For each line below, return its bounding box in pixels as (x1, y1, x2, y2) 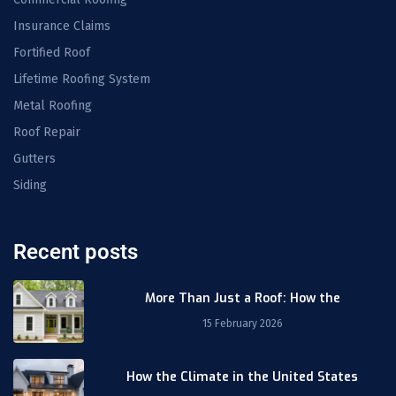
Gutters (13, 150, 56, 166)
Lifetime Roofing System (13, 71, 150, 87)
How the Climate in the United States (126, 369, 358, 386)
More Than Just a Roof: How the (144, 289, 340, 307)
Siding (13, 177, 47, 193)
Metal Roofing (13, 97, 92, 113)
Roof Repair (13, 124, 80, 140)
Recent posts (13, 239, 138, 264)
